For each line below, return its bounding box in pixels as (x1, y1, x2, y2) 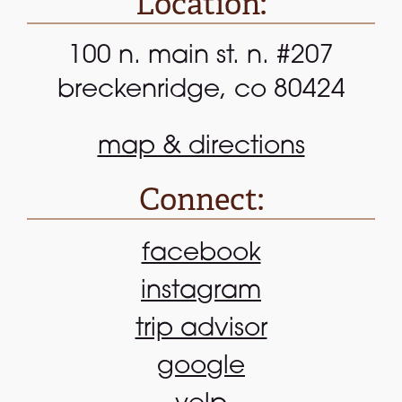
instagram (141, 278, 261, 304)
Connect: (138, 179, 264, 220)
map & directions (97, 134, 305, 160)
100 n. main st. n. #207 (68, 43, 334, 69)
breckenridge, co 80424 (57, 77, 345, 103)
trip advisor (135, 316, 267, 342)
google (157, 354, 245, 380)
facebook (141, 240, 261, 267)
